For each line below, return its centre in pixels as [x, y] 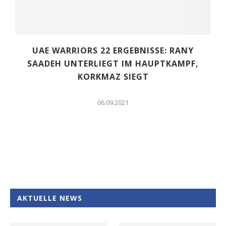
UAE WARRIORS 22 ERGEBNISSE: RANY [113, 50]
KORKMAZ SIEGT [113, 76]
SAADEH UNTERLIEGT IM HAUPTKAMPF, [113, 63]
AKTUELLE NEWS [50, 198]
